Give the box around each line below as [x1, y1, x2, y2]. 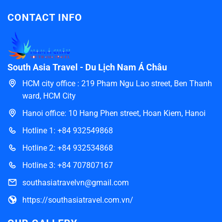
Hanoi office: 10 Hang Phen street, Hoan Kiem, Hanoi [22, 109, 206, 118]
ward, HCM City [22, 91, 76, 101]
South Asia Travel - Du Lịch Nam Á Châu [7, 62, 167, 73]
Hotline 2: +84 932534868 [22, 143, 113, 153]
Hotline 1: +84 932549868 [22, 126, 113, 136]
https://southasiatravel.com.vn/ [22, 195, 133, 205]
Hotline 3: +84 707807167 [22, 161, 113, 170]
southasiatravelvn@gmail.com [22, 178, 129, 188]
